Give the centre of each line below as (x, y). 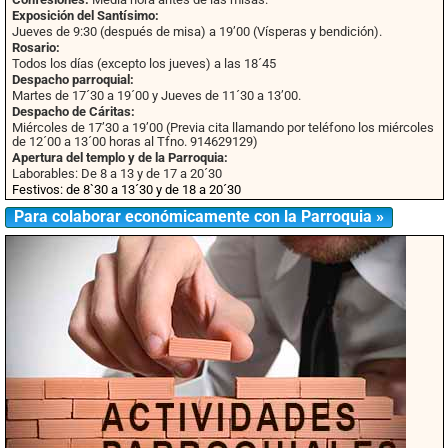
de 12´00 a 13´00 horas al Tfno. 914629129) (135, 141)
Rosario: (36, 47)
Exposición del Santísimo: (85, 15)
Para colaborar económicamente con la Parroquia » (198, 217)
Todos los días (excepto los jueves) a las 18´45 (144, 63)
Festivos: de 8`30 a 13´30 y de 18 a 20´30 (126, 189)
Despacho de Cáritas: (73, 111)
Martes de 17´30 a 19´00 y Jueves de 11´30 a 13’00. (156, 95)
